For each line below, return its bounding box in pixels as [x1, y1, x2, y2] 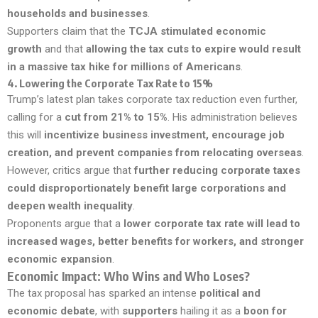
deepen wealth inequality [7, 199, 133, 212]
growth [7, 42, 42, 55]
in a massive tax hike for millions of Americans [7, 60, 241, 73]
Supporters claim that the [7, 24, 128, 38]
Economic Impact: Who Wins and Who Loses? [7, 268, 250, 284]
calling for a [7, 110, 65, 124]
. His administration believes [168, 110, 297, 124]
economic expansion [7, 252, 112, 265]
